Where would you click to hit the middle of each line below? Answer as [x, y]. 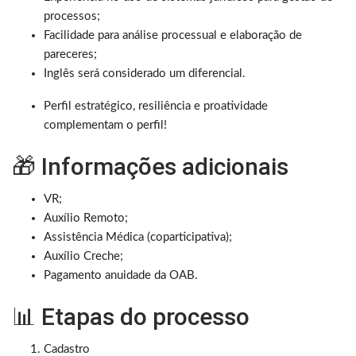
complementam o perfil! [105, 125]
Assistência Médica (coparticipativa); [138, 237]
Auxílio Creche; [83, 256]
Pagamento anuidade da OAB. [121, 275]
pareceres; [70, 54]
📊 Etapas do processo [131, 316]
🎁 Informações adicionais [150, 166]
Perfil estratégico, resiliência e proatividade [156, 106]
